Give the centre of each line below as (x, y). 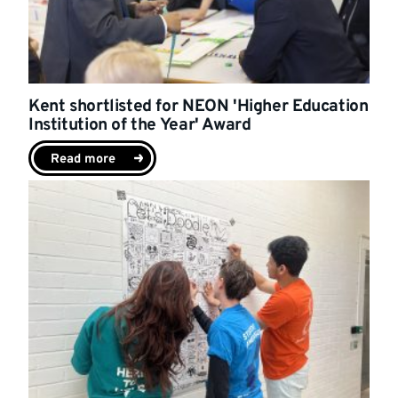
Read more (83, 160)
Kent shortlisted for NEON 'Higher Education (199, 107)
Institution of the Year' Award (140, 126)
